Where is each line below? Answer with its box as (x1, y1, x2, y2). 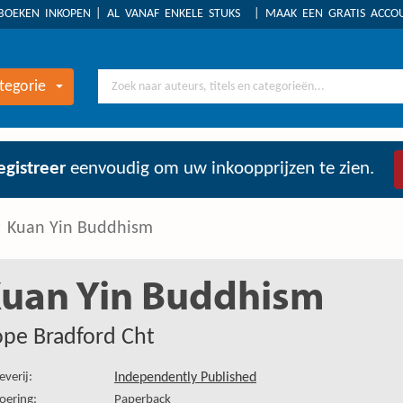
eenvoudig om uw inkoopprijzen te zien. (66, 159, 374, 178)
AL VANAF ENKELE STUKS (107, 7, 240, 21)
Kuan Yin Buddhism (7, 219, 153, 237)
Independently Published (114, 371, 256, 385)
